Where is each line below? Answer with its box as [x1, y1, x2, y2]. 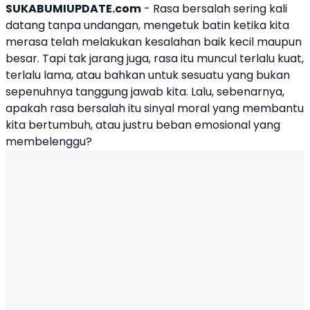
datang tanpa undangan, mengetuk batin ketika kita [6, 17, 289, 34]
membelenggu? [6, 134, 92, 150]
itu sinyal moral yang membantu [125, 100, 304, 117]
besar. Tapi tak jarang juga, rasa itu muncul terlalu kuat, [6, 51, 304, 67]
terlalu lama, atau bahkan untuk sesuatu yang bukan [6, 67, 290, 84]
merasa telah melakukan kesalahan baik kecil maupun [6, 34, 302, 51]
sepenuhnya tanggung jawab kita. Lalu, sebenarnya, [6, 84, 284, 100]
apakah [6, 100, 50, 117]
